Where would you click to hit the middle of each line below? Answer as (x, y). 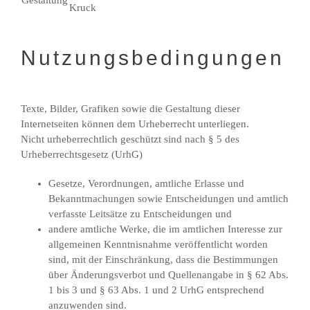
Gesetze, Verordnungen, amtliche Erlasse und (146, 183)
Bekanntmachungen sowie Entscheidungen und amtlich (168, 198)
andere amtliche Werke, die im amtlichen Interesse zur (165, 229)
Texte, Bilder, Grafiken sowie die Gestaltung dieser (130, 108)
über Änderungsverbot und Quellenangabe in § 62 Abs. (168, 274)
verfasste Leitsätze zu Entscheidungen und (140, 213)
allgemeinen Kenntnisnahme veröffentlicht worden (158, 244)
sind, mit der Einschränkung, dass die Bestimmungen (163, 259)
